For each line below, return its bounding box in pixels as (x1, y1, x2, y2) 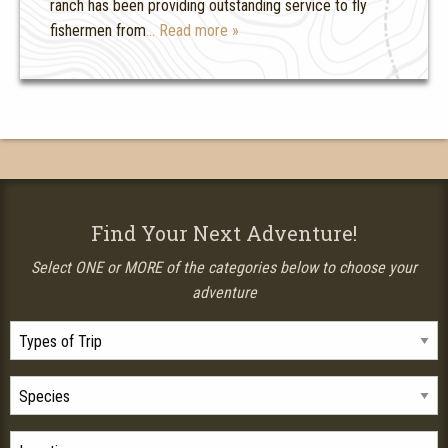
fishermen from (50, 21, 146, 41)
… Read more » (146, 21, 239, 41)
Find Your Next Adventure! (91, 220, 357, 247)
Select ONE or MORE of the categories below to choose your (31, 258, 417, 278)
